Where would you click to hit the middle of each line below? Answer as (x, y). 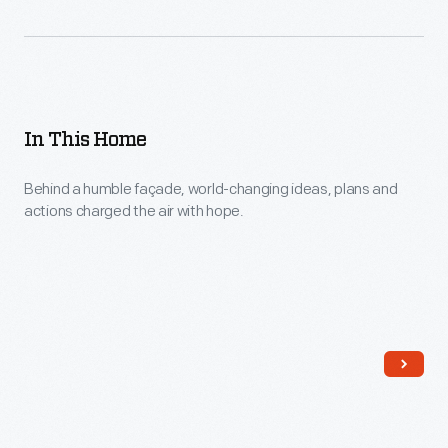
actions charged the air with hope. (134, 211)
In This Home (85, 140)
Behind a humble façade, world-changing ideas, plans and (211, 189)
